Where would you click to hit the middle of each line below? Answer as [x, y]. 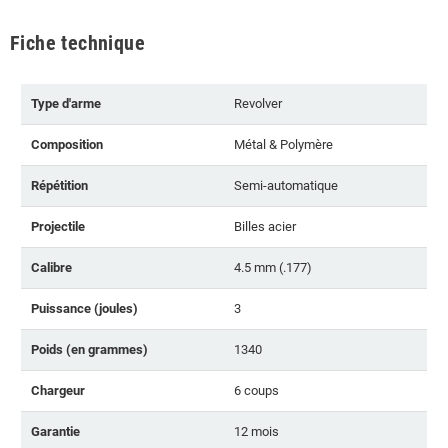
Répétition [59, 185]
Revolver [258, 103]
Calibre [51, 267]
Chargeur [58, 390]
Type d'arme [66, 103]
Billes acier [265, 226]
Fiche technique [77, 42]
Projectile [58, 226]
